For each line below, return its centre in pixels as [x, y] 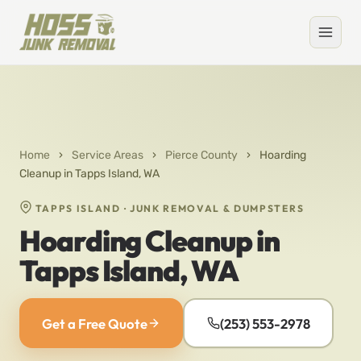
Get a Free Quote [95, 323]
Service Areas [108, 155]
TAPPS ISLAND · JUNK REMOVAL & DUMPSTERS [168, 208]
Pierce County [201, 155]
